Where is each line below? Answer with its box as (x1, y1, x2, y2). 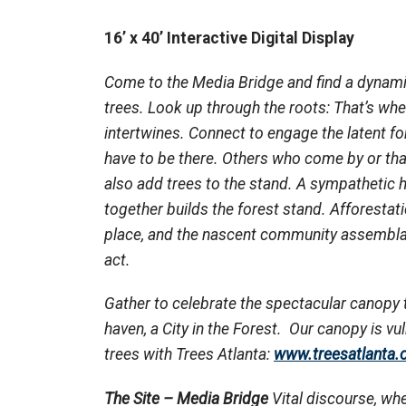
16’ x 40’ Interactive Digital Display (104, 28, 354, 47)
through (207, 98, 260, 117)
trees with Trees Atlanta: (104, 345, 274, 364)
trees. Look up (104, 98, 207, 117)
